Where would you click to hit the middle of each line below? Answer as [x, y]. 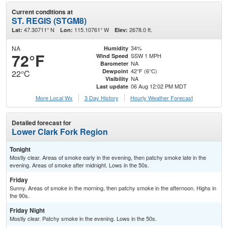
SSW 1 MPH [146, 55]
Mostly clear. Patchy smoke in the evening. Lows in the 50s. [83, 219]
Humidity [116, 48]
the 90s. [20, 196]
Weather [159, 98]
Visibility [117, 78]
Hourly [139, 98]
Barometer [114, 63]
